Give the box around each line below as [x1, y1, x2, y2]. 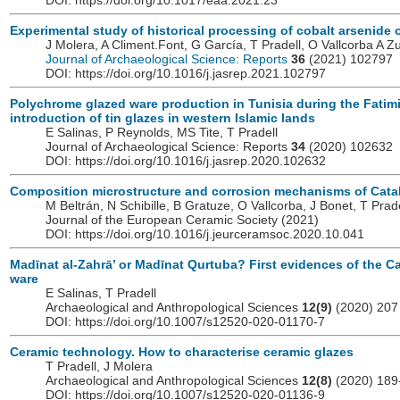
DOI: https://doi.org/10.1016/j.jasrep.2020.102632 [46, 154, 326, 169]
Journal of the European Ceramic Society [46, 212, 281, 228]
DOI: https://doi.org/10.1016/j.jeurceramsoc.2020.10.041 [46, 227, 364, 242]
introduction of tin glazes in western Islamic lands [10, 111, 315, 126]
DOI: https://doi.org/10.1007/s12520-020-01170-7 [46, 314, 325, 329]
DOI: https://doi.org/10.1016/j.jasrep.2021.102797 [46, 66, 326, 81]
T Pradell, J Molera [46, 359, 153, 374]
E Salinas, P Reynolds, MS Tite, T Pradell [46, 125, 278, 140]
